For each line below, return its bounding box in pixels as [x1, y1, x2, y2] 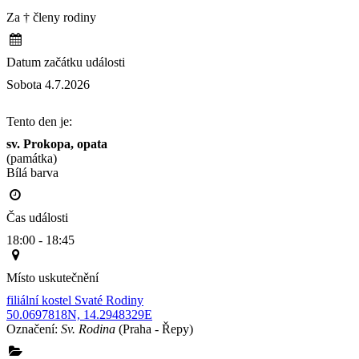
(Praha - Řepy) [115, 322, 193, 337]
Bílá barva [6, 166, 341, 180]
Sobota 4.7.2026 [6, 78, 90, 92]
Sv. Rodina [61, 322, 115, 337]
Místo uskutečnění [6, 271, 99, 285]
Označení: [6, 322, 61, 337]
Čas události [6, 211, 68, 225]
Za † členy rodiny [6, 10, 96, 25]
